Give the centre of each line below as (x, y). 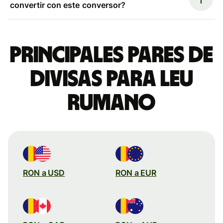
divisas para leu (111, 79)
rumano (111, 103)
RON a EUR (136, 172)
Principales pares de (111, 55)
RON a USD (44, 172)
